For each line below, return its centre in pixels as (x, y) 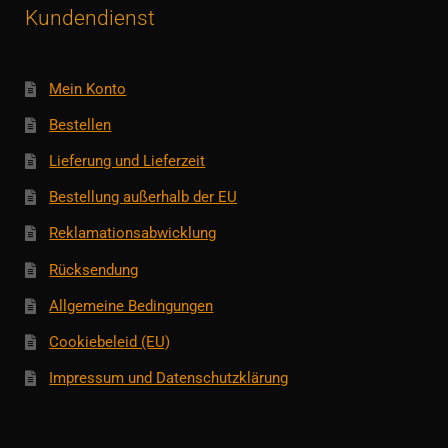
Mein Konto (88, 89)
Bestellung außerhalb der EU (143, 197)
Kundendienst (89, 18)
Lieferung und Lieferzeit (127, 161)
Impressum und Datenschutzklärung (169, 377)
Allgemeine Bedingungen (131, 305)
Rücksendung (94, 269)
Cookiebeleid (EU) (110, 341)
